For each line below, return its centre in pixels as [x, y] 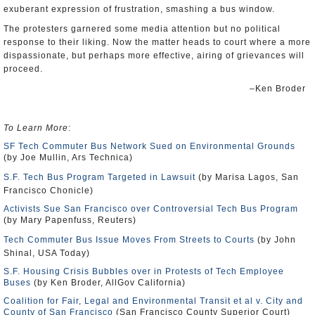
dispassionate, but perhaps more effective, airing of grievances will [154, 56]
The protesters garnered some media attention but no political [142, 29]
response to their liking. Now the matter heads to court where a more [157, 42]
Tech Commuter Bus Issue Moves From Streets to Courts [129, 240]
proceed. [23, 69]
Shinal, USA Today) [47, 253]
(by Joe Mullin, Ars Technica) [68, 157]
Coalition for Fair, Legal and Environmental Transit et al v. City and [153, 301]
